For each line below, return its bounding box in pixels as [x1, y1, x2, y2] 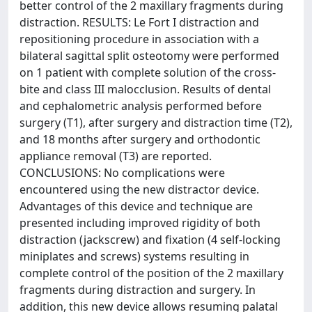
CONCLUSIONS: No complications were [19, 165, 225, 180]
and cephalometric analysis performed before [19, 98, 262, 114]
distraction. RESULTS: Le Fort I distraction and [19, 15, 259, 30]
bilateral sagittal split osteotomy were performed [19, 48, 279, 63]
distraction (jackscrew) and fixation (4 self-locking [19, 232, 281, 247]
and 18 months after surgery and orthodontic [19, 132, 260, 147]
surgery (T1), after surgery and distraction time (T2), [19, 115, 292, 130]
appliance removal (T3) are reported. [19, 148, 212, 164]
